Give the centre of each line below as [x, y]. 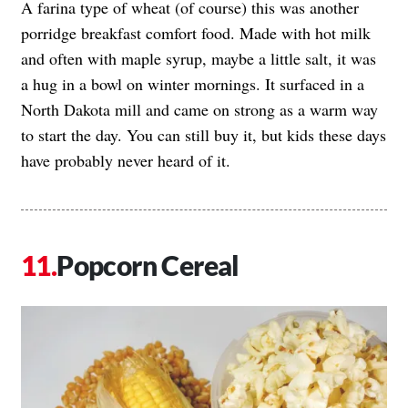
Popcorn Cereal [148, 265]
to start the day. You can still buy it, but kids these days [204, 135]
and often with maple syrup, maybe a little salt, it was [199, 59]
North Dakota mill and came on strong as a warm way [199, 110]
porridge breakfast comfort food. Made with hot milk [196, 33]
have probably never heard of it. [126, 161]
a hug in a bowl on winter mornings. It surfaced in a [193, 84]
